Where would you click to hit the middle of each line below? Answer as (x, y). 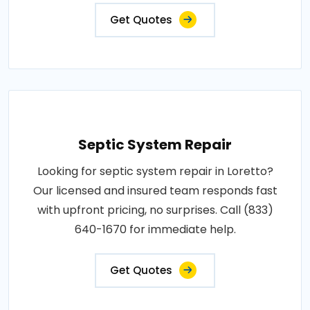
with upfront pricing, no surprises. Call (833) (155, 210)
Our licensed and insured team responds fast (155, 190)
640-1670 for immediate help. (155, 229)
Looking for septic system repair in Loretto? (155, 171)
